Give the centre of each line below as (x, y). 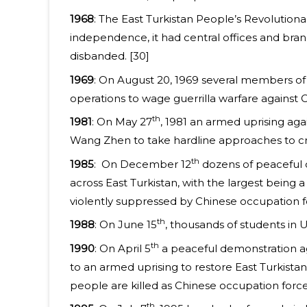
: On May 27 (122, 122)
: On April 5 (123, 248)
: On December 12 (143, 164)
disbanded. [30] (110, 56)
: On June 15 (126, 225)
